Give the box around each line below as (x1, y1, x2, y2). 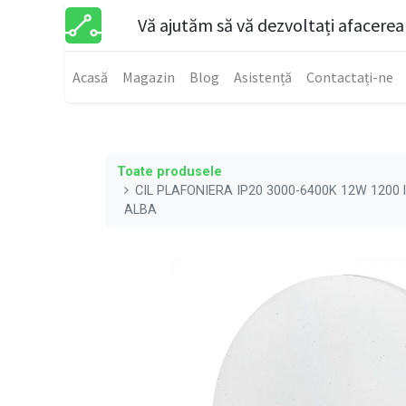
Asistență (234, 68, 292, 86)
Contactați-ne (306, 68, 393, 86)
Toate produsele (117, 163, 222, 179)
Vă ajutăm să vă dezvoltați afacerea (138, 14, 404, 36)
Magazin (122, 68, 175, 86)
